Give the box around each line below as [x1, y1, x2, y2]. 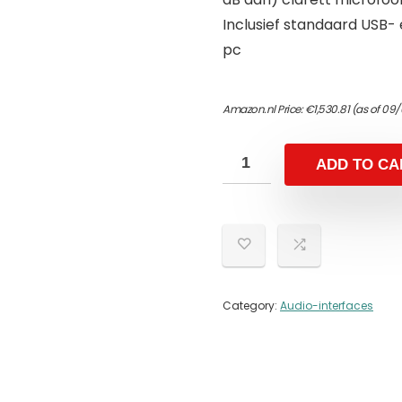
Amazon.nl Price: [223, 100, 305, 117]
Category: [223, 297, 280, 313]
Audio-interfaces [280, 297, 373, 313]
